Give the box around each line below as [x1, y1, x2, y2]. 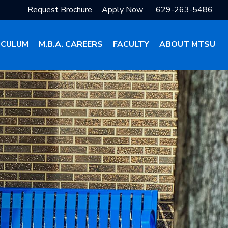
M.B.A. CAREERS [39, 39, 103, 50]
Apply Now [102, 4, 143, 15]
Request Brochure [27, 4, 92, 15]
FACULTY [113, 39, 149, 50]
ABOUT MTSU [159, 39, 215, 50]
